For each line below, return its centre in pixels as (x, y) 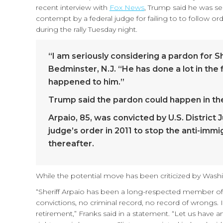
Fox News (127, 7)
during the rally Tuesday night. (87, 29)
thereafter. (71, 144)
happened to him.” (86, 82)
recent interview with (73, 7)
